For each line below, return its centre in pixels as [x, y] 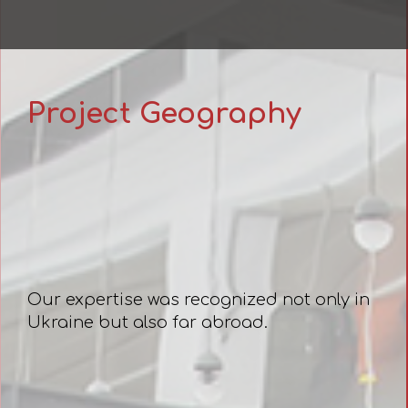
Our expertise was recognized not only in [198, 300]
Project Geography [164, 114]
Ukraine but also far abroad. [147, 322]
